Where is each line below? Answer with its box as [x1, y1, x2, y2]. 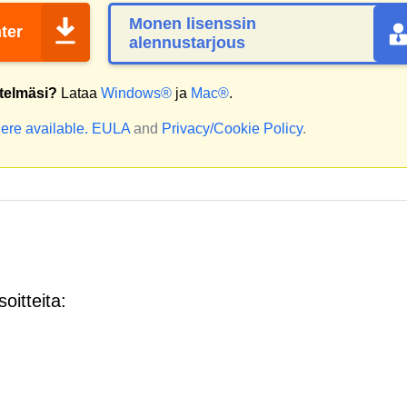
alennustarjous [129, 34, 245, 52]
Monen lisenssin [129, 15, 256, 33]
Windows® [101, 85, 172, 101]
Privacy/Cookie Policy [162, 121, 303, 136]
